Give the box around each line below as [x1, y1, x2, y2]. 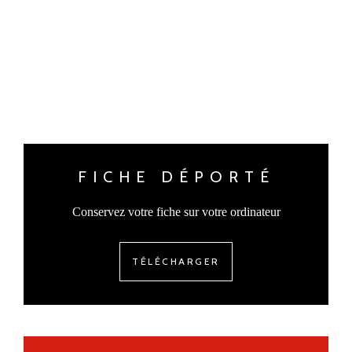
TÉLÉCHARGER [132, 255, 220, 267]
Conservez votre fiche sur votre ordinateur [71, 204, 280, 218]
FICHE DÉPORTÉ [77, 167, 275, 186]
